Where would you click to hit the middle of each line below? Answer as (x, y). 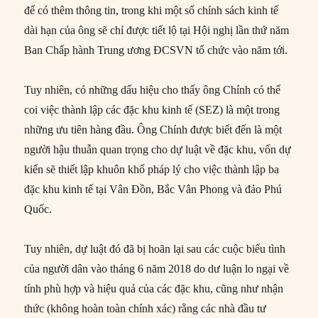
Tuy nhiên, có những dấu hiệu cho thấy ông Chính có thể (153, 89)
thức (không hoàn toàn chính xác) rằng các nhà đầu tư (146, 308)
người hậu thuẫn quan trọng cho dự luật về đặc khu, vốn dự (158, 149)
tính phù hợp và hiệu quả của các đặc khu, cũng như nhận (154, 288)
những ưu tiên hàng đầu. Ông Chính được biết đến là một (153, 129)
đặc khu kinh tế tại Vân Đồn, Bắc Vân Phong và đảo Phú (153, 189)
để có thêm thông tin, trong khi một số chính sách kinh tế (152, 10)
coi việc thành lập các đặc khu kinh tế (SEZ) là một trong (152, 109)
